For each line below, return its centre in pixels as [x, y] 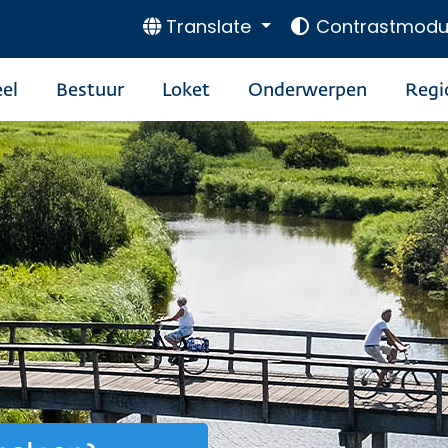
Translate [209, 27]
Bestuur [90, 91]
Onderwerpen [307, 91]
